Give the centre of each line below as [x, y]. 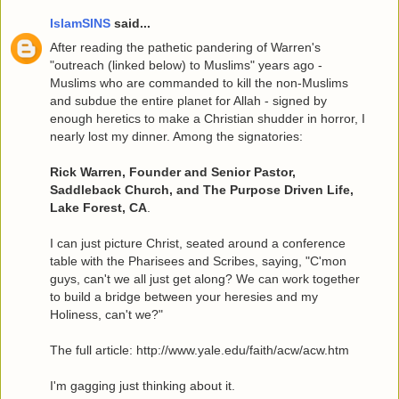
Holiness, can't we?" [106, 314]
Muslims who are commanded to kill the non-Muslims [199, 82]
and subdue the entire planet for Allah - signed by [188, 100]
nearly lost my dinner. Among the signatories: [176, 136]
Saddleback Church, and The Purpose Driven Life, [202, 189]
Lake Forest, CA [98, 207]
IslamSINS [80, 23]
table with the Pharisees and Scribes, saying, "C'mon [198, 261]
